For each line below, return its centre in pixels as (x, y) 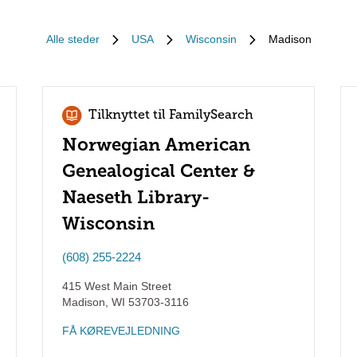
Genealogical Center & (159, 171)
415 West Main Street (117, 286)
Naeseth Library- (136, 197)
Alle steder (73, 39)
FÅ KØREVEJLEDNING (122, 331)
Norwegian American (157, 145)
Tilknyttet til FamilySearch (171, 116)
